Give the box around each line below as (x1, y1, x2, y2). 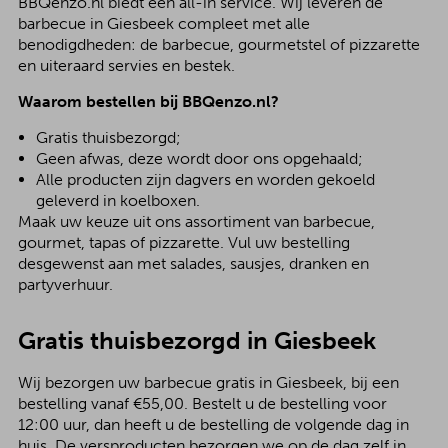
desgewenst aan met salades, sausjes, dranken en (17, 254, 369, 273)
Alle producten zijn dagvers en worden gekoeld (35, 170, 375, 189)
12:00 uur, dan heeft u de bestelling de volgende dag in (17, 415, 409, 434)
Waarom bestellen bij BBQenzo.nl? (17, 92, 279, 111)
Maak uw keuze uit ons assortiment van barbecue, (17, 212, 375, 231)
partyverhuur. (17, 275, 113, 294)
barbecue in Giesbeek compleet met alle (17, 14, 310, 33)
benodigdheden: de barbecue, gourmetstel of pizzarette (17, 35, 420, 54)
